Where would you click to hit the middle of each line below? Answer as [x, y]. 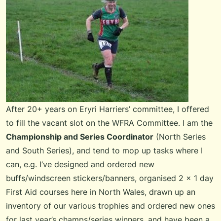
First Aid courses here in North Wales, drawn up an [101, 192]
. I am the [195, 123]
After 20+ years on [43, 109]
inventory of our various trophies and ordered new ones [110, 206]
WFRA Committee [145, 123]
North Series [182, 137]
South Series [46, 151]
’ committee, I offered [169, 109]
